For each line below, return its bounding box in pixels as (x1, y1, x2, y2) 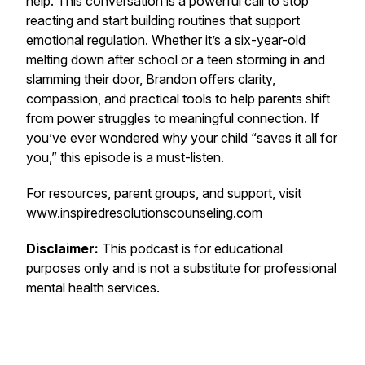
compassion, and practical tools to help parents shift (26, 90, 330, 107)
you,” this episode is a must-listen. (26, 149, 224, 165)
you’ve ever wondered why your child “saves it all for (26, 130, 337, 146)
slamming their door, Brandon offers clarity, (26, 71, 275, 87)
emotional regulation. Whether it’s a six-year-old (26, 32, 306, 48)
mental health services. (26, 279, 160, 296)
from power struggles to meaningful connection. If (26, 110, 319, 126)
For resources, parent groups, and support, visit (26, 185, 301, 201)
